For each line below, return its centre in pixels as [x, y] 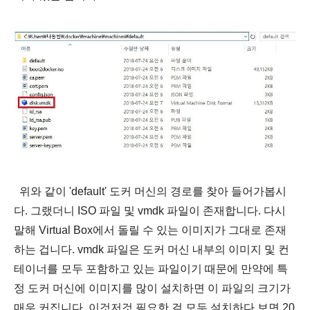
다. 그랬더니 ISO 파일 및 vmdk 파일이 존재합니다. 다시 [150, 211]
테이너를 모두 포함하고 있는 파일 [97, 269]
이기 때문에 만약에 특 [234, 269]
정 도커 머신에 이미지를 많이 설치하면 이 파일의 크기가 [152, 289]
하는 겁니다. [46, 250]
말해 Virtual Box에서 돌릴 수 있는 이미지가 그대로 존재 [150, 230]
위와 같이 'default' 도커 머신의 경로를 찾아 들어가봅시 [150, 192]
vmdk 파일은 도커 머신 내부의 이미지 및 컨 [183, 250]
